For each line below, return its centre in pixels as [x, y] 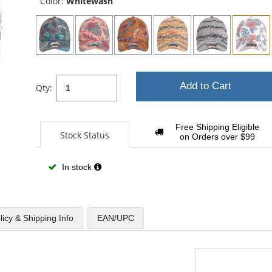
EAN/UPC [116, 218]
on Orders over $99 [217, 137]
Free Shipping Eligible [217, 127]
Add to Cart [206, 86]
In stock [76, 167]
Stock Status [84, 135]
